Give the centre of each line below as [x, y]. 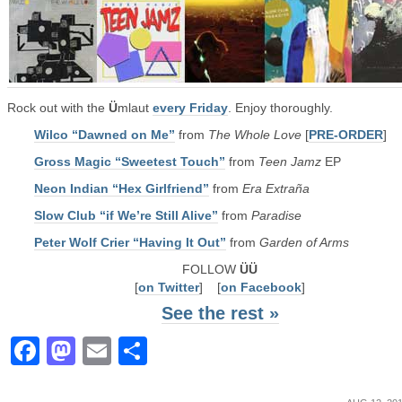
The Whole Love [255, 135]
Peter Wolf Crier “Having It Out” [130, 242]
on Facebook [261, 287]
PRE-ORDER [346, 135]
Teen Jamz [290, 162]
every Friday [190, 108]
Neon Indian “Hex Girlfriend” [122, 188]
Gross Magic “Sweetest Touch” [130, 162]
